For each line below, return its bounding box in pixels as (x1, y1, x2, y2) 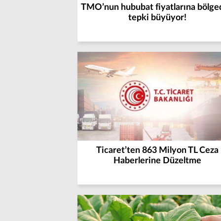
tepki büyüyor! (128, 13, 186, 22)
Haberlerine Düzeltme (113, 156, 201, 165)
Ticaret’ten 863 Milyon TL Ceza (96, 146, 219, 155)
